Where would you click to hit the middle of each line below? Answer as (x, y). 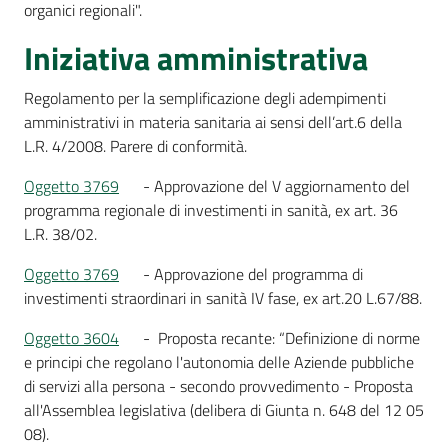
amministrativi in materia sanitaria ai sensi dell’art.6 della (213, 122)
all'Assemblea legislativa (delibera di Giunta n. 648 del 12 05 (224, 410)
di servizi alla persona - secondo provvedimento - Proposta (218, 386)
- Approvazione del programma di (251, 274)
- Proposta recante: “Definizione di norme (279, 338)
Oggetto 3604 (71, 338)
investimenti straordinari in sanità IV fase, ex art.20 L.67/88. (223, 298)
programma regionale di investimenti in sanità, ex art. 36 (211, 210)
